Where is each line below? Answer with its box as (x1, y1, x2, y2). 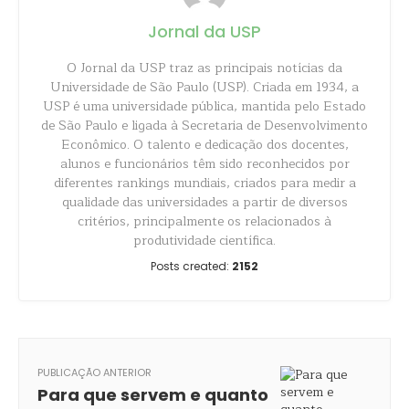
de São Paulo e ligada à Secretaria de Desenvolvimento (41, 115, 368, 136)
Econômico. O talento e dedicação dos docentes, (60, 134, 349, 155)
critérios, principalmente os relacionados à (78, 211, 331, 232)
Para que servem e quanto (37, 383, 268, 406)
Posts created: (151, 258, 232, 274)
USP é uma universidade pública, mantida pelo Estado (43, 96, 366, 117)
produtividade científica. (133, 230, 276, 251)
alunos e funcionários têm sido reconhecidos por (59, 153, 350, 174)
